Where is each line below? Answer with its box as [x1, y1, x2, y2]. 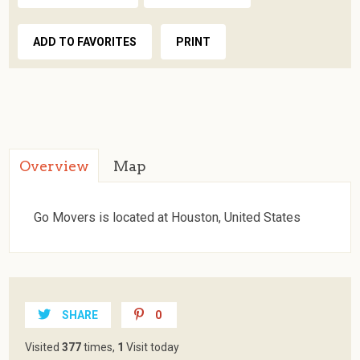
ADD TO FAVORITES [33, 35, 137, 48]
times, [81, 340, 118, 354]
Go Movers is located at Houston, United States [34, 209, 301, 225]
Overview [19, 157, 89, 174]
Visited [25, 340, 63, 354]
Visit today [124, 340, 180, 354]
